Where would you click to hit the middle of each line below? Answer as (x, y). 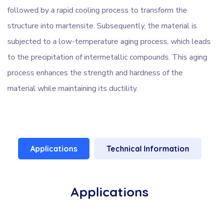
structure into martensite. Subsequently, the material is (102, 26)
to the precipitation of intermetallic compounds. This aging (107, 57)
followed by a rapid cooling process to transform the (97, 11)
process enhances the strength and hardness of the (95, 73)
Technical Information (148, 149)
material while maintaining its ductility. (73, 89)
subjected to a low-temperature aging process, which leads (109, 42)
